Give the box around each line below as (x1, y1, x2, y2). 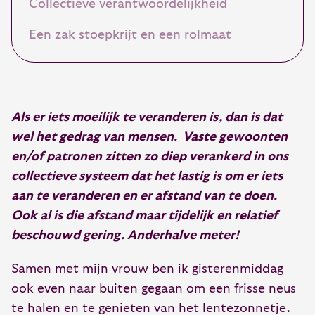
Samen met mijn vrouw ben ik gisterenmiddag (11, 262, 283, 276)
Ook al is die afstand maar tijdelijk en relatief (11, 208, 278, 222)
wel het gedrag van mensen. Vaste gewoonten (11, 129, 288, 143)
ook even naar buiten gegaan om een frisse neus (11, 281, 296, 295)
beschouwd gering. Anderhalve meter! (11, 228, 239, 242)
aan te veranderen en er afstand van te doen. (11, 188, 277, 202)
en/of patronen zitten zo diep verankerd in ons (11, 149, 288, 163)
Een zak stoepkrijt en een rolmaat (29, 27, 231, 41)
